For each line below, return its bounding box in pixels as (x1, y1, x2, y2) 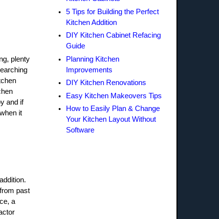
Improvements (66, 66, 112, 74)
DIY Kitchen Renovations (66, 79, 146, 87)
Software (66, 126, 94, 134)
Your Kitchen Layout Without (66, 115, 156, 123)
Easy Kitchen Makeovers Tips (66, 91, 162, 100)
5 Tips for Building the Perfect (66, 7, 159, 16)
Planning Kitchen (66, 55, 119, 63)
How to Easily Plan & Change (66, 104, 160, 112)
